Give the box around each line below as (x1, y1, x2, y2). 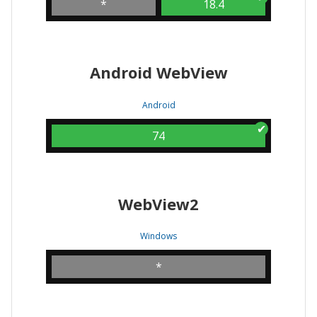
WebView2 (118, 192, 199, 214)
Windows (140, 230, 177, 243)
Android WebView (89, 61, 228, 83)
